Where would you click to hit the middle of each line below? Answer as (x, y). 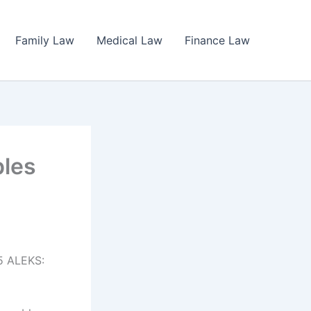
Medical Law (129, 40)
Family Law (45, 40)
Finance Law (217, 40)
